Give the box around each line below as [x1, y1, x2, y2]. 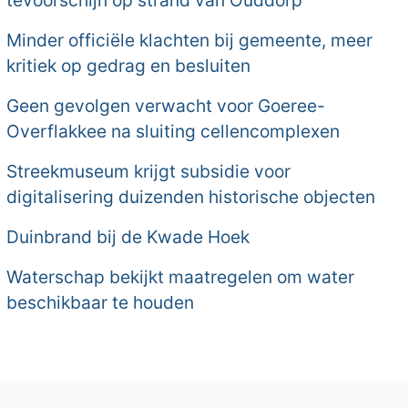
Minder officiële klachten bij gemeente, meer [6, 29, 373, 52]
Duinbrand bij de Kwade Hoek [6, 226, 250, 249]
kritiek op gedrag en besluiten [6, 55, 251, 77]
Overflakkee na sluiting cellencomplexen [6, 120, 341, 143]
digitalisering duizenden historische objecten [6, 186, 376, 209]
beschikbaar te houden [6, 291, 195, 314]
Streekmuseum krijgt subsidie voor [6, 160, 291, 183]
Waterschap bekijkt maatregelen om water [6, 266, 355, 289]
